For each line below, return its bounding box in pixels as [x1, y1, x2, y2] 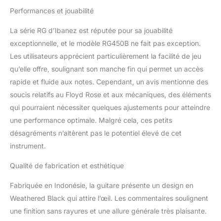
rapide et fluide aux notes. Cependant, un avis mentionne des [10, 77, 208, 86]
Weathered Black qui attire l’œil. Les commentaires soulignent [10, 193, 208, 202]
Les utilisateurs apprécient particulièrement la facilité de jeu [10, 51, 201, 60]
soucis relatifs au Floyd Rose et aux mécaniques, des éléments [10, 90, 211, 99]
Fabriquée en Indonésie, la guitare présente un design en [10, 181, 193, 189]
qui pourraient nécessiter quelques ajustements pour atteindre [10, 103, 210, 111]
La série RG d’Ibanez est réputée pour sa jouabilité [10, 26, 173, 35]
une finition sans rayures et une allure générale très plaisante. [10, 206, 207, 215]
